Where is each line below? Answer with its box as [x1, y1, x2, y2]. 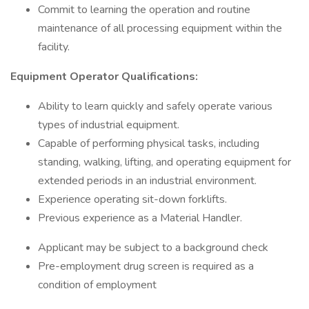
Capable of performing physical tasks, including [38, 136, 259, 151]
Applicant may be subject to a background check [38, 240, 268, 255]
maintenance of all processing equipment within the [38, 21, 282, 36]
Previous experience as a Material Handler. [38, 210, 245, 226]
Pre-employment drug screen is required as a [38, 259, 254, 274]
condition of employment [38, 277, 157, 292]
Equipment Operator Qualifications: [10, 69, 198, 84]
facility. [38, 39, 75, 54]
